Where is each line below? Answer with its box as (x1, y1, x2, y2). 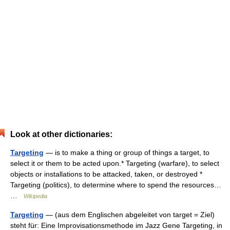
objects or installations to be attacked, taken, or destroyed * (10, 170, 202, 178)
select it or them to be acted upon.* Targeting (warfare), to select (10, 159, 219, 167)
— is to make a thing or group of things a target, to (44, 148, 209, 157)
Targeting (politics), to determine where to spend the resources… (10, 181, 221, 189)
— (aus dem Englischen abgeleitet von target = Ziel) (44, 210, 215, 219)
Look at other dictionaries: (10, 130, 112, 139)
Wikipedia (24, 193, 47, 199)
